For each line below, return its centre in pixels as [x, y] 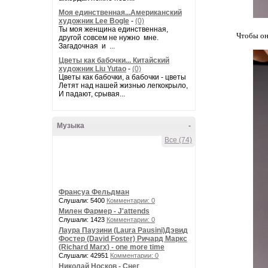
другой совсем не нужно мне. [109, 38]
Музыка [71, 126]
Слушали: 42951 [84, 255]
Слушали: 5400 [83, 200]
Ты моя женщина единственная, [113, 29]
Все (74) [178, 140]
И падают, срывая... [92, 94]
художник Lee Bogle [94, 21]
